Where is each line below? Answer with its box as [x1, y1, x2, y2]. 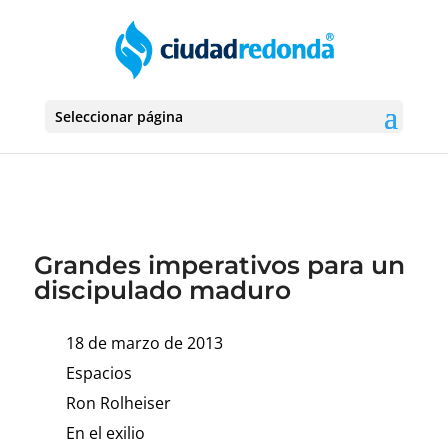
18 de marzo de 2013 [65, 332, 223, 354]
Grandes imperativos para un [33, 250, 405, 280]
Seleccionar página [54, 107, 183, 126]
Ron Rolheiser [65, 392, 171, 414]
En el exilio [65, 422, 145, 444]
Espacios [65, 362, 132, 384]
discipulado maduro [33, 275, 291, 305]
